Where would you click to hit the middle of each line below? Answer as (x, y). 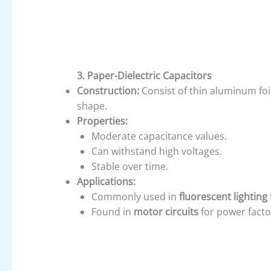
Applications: (106, 182)
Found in (112, 212)
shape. (92, 106)
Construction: (108, 91)
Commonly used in (135, 197)
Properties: (102, 121)
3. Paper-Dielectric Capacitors (144, 76)
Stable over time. (129, 167)
